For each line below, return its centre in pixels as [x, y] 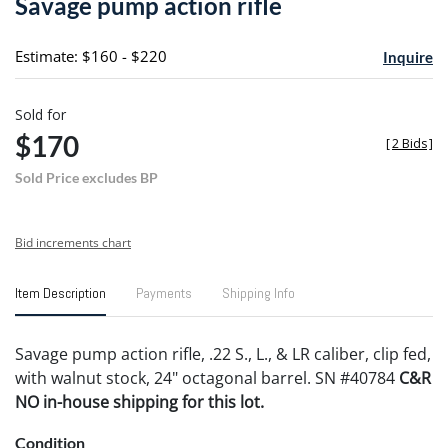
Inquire [407, 56]
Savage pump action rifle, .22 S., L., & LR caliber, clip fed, [223, 353]
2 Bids [409, 143]
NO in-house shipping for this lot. [139, 401]
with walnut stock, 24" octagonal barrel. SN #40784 [207, 377]
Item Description [60, 292]
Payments [164, 292]
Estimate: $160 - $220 [91, 55]
